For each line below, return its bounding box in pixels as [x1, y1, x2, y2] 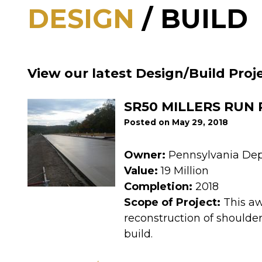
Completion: [124, 180, 192, 193]
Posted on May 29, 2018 [124, 118, 228, 127]
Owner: [124, 148, 166, 161]
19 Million [158, 164, 209, 177]
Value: [124, 164, 158, 177]
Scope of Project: [124, 195, 220, 209]
